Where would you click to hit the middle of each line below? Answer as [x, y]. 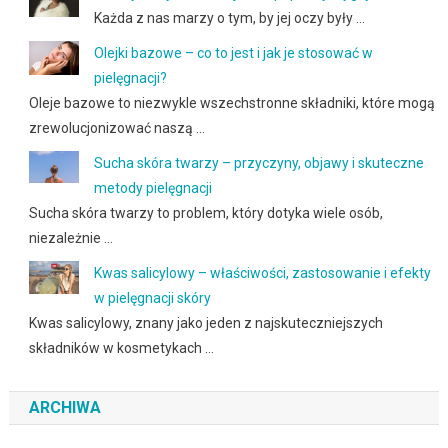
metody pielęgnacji [152, 188]
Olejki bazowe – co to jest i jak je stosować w [233, 53]
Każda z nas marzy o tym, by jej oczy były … [229, 18]
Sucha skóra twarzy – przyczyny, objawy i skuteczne [258, 163]
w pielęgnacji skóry [152, 298]
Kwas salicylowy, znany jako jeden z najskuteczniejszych [205, 323]
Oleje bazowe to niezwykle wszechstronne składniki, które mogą [231, 103]
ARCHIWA [64, 408]
